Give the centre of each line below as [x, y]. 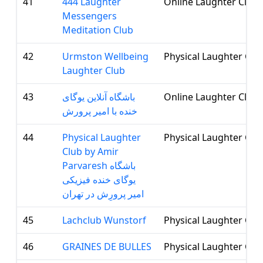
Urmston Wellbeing [105, 56]
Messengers [90, 16]
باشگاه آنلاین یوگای [99, 97]
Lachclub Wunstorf [104, 220]
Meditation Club [98, 30]
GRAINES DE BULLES [107, 247]
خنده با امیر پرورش [100, 111]
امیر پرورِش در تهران [103, 194]
